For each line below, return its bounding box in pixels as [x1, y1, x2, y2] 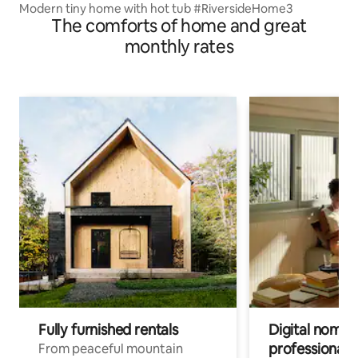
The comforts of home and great [51, 14, 307, 38]
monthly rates [124, 34, 234, 58]
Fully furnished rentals [38, 320, 178, 339]
